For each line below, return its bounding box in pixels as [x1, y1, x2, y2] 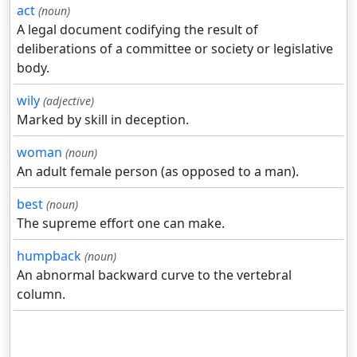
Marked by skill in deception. [17, 111, 189, 129]
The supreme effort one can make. [17, 214, 225, 233]
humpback [17, 247, 81, 265]
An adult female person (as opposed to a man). [17, 163, 299, 181]
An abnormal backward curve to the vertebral [17, 266, 292, 284]
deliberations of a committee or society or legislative [17, 40, 333, 58]
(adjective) [43, 93, 94, 109]
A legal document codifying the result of [17, 21, 258, 39]
